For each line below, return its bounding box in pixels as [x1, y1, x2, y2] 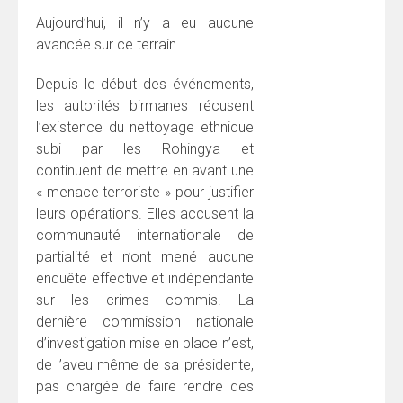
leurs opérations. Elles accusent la [36, 204, 254, 222]
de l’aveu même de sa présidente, [36, 355, 254, 373]
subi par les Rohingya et [36, 139, 254, 157]
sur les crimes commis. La [36, 291, 254, 309]
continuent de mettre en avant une [36, 161, 254, 179]
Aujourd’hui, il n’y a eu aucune [36, 13, 254, 31]
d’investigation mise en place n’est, [36, 334, 254, 352]
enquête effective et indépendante [36, 269, 254, 287]
